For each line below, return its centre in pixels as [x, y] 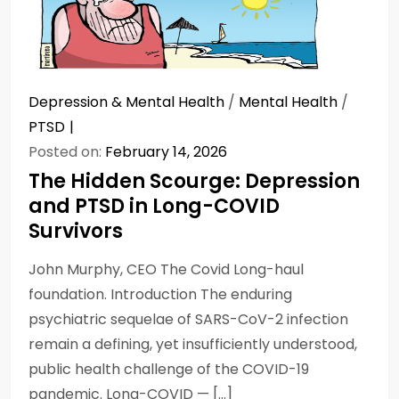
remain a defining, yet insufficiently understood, [193, 344]
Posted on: [67, 151]
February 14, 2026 [166, 151]
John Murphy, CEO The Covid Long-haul [166, 269]
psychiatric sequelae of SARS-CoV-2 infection [188, 319]
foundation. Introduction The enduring [160, 294]
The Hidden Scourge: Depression [194, 181]
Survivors [76, 231]
